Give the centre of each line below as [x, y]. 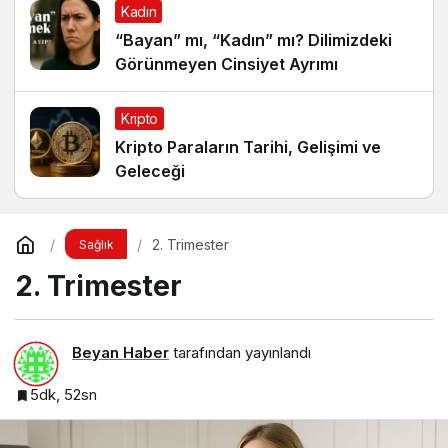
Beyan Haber [120, 352]
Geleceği [150, 171]
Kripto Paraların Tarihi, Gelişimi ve [248, 147]
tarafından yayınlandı [240, 352]
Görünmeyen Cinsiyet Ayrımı [226, 64]
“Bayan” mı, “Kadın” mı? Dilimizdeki [253, 40]
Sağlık [96, 245]
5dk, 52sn [63, 394]
